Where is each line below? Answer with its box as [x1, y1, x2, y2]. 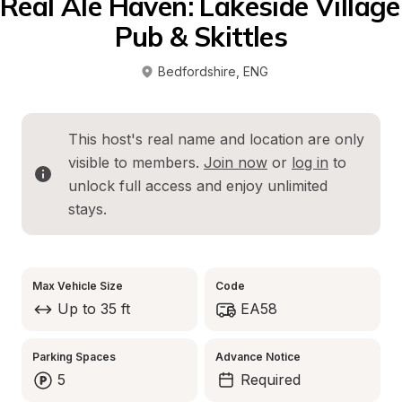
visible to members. [68, 153, 204, 171]
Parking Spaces [32, 350, 116, 363]
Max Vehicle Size [32, 279, 123, 293]
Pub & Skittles [114, 20, 288, 54]
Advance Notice [215, 350, 301, 363]
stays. [68, 200, 107, 218]
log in [292, 153, 328, 171]
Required [240, 371, 301, 389]
